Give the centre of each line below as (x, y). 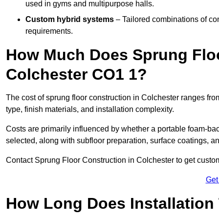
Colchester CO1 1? (77, 74)
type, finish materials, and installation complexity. (90, 109)
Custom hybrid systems (70, 19)
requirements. (49, 31)
